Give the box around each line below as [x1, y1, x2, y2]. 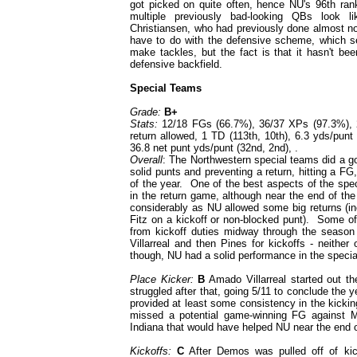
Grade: [130, 106, 161, 118]
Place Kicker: [130, 273, 194, 285]
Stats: [130, 118, 158, 130]
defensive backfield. [130, 58, 222, 70]
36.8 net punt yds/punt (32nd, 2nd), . [130, 142, 298, 154]
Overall [130, 154, 163, 166]
